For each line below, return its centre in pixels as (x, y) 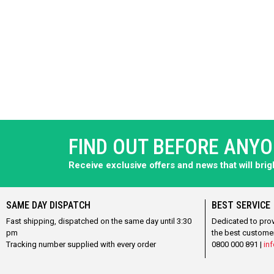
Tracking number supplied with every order (81, 244)
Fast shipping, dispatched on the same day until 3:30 (98, 221)
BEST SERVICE (241, 205)
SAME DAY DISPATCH (48, 205)
